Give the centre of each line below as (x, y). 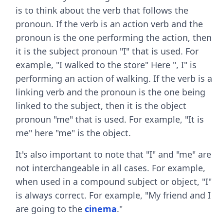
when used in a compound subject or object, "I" (114, 182)
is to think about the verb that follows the (102, 10)
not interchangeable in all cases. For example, (110, 168)
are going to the (50, 209)
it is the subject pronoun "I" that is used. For (107, 51)
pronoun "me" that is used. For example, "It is (110, 119)
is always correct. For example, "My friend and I (113, 195)
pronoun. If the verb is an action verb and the (109, 24)
